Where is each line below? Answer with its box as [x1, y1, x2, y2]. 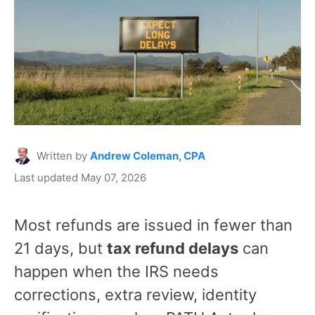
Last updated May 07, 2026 [14, 170, 146, 184]
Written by [37, 148, 90, 162]
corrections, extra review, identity [14, 285, 257, 304]
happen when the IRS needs [14, 262, 219, 281]
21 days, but [14, 238, 107, 257]
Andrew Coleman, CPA [90, 148, 205, 162]
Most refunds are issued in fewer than [14, 215, 292, 234]
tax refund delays [107, 238, 238, 257]
